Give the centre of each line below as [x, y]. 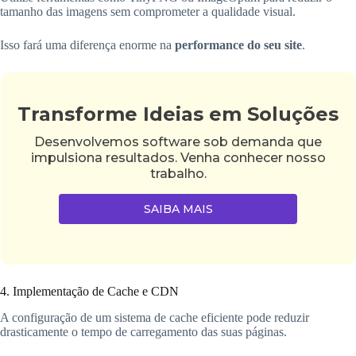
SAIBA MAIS [178, 209]
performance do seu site [238, 44]
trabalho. [178, 174]
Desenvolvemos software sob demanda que [178, 142]
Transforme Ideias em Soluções [178, 114]
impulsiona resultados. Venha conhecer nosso [178, 158]
